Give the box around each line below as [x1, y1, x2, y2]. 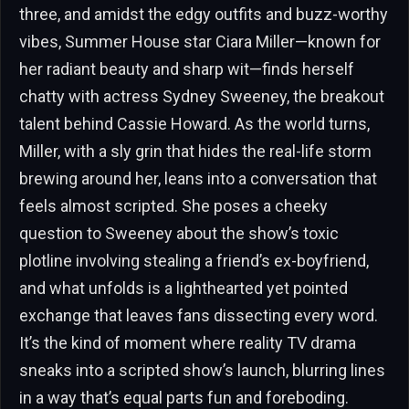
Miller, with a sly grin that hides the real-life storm [19, 141, 372, 161]
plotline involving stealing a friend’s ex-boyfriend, [19, 250, 369, 270]
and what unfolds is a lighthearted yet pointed [19, 278, 348, 298]
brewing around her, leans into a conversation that [19, 168, 377, 188]
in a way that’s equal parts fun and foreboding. [19, 387, 349, 407]
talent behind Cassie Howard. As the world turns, [19, 113, 370, 133]
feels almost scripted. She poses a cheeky [19, 195, 328, 215]
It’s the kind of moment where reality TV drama [19, 332, 356, 352]
